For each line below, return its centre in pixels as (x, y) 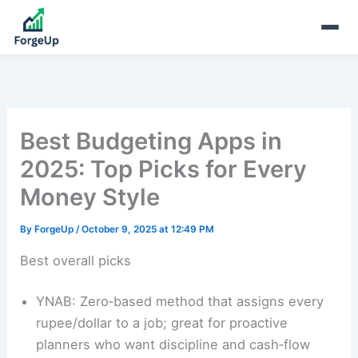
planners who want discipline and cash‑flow (173, 345)
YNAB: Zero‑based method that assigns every (180, 302)
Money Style (90, 197)
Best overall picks (76, 260)
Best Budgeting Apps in (151, 141)
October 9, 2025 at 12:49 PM (148, 230)
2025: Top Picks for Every (164, 169)
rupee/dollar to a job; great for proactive (162, 323)
